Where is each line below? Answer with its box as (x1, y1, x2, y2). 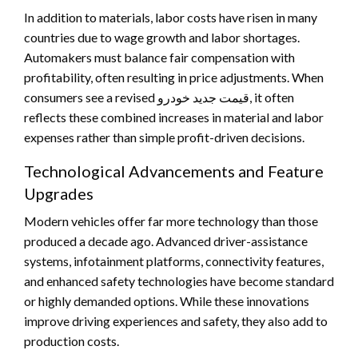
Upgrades (24, 183, 93, 203)
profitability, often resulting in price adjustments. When (24, 69, 324, 85)
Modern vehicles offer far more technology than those (24, 213, 318, 229)
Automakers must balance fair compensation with (24, 49, 295, 65)
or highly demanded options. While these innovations (24, 292, 309, 308)
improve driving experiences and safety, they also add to (24, 312, 328, 328)
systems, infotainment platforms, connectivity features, (24, 253, 324, 268)
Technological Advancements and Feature (24, 161, 324, 181)
